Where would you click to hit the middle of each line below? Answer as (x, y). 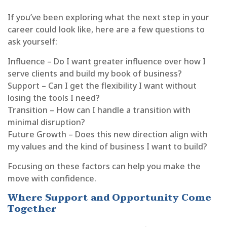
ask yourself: (32, 42)
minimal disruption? (46, 122)
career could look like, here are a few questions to (106, 30)
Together (32, 209)
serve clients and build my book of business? (95, 74)
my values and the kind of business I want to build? (107, 147)
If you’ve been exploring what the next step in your (108, 17)
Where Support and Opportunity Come (109, 198)
